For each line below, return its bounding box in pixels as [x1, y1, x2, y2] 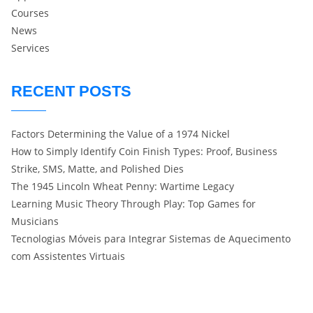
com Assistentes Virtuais [11, 249, 125, 263]
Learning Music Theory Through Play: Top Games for [11, 196, 256, 210]
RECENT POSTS [11, 82, 131, 100]
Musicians [11, 214, 59, 228]
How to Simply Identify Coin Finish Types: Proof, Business [11, 144, 277, 158]
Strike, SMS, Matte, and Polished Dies [11, 161, 184, 175]
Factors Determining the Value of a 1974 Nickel [11, 126, 230, 140]
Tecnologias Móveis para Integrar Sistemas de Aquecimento [11, 231, 291, 245]
